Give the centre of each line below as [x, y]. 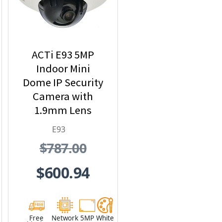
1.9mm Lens [63, 110]
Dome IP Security [63, 83]
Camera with [63, 96]
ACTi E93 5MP [63, 55]
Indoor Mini [63, 69]
